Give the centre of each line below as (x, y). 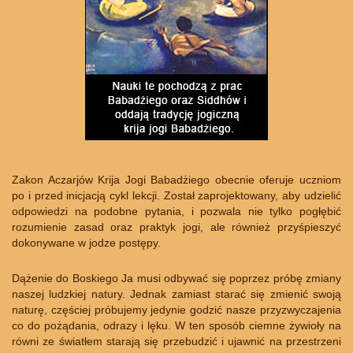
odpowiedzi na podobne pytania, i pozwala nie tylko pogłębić (176, 212)
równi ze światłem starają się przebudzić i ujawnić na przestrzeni (176, 342)
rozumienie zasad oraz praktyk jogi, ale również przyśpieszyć (176, 227)
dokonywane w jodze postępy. (86, 243)
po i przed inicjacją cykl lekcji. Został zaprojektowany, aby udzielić (176, 196)
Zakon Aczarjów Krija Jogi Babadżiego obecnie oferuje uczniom (176, 180)
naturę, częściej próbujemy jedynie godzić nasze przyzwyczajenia (176, 310)
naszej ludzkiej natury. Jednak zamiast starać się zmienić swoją (176, 294)
